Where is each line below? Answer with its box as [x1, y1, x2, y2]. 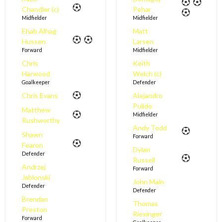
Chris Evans [21, 91, 58, 100]
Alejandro [132, 91, 163, 100]
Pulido [132, 102, 152, 111]
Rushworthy [21, 116, 60, 125]
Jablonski [21, 173, 50, 182]
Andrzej [21, 163, 46, 171]
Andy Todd [132, 123, 167, 132]
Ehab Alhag [21, 27, 56, 36]
